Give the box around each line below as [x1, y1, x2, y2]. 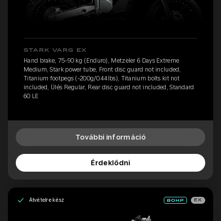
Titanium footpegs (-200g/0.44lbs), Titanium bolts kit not [24, 74, 180, 82]
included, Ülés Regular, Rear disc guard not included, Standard [24, 83, 194, 91]
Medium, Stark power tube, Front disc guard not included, [24, 66, 181, 73]
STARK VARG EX [24, 47, 87, 53]
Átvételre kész [29, 197, 64, 203]
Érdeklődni [91, 158, 130, 167]
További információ [75, 133, 146, 141]
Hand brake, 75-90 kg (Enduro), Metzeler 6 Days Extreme [24, 57, 180, 64]
